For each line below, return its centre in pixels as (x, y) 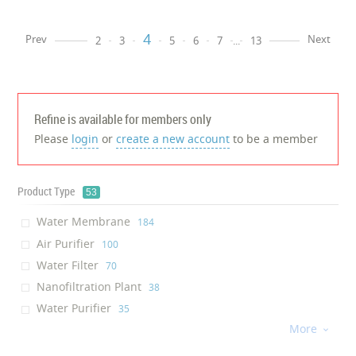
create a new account (173, 139)
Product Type (46, 191)
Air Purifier (66, 243)
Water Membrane (84, 222)
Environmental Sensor (96, 330)
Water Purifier (74, 308)
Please (53, 139)
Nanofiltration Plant (89, 286)
